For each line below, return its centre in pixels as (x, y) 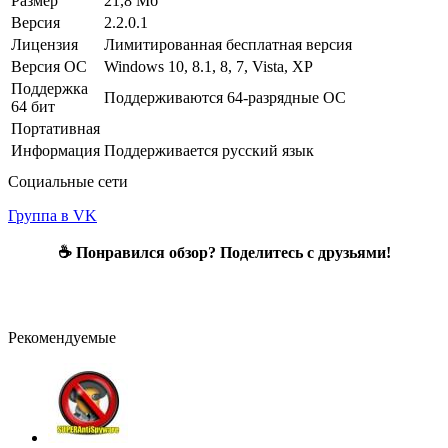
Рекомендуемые (62, 338)
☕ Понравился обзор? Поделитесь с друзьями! (224, 253)
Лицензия (44, 45)
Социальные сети (68, 182)
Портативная (55, 129)
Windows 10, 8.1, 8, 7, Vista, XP (210, 67)
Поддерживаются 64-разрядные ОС (227, 98)
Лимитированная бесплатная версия (230, 45)
